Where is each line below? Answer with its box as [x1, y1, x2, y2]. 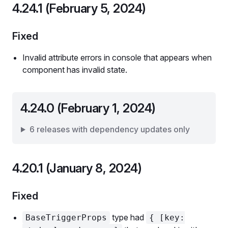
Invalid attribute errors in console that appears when [22, 52, 212, 63]
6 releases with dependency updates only [29, 124, 190, 134]
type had [110, 212, 146, 222]
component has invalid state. [22, 65, 127, 75]
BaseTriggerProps [25, 213, 107, 222]
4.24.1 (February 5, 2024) [12, 1, 146, 16]
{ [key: [149, 213, 185, 222]
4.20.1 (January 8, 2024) [12, 161, 142, 176]
